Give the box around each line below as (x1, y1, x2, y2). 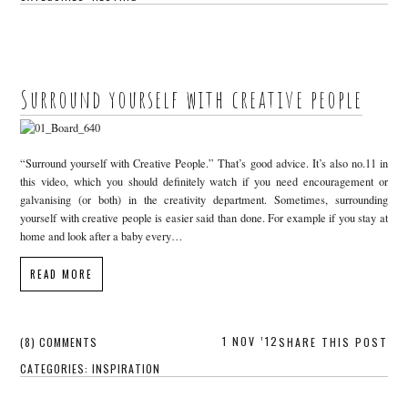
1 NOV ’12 (221, 333, 279, 350)
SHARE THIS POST (278, 334, 388, 351)
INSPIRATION (92, 361, 161, 377)
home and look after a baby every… (20, 228, 184, 244)
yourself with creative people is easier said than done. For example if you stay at (20, 209, 388, 226)
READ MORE (30, 267, 94, 282)
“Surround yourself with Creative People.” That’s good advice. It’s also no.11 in (20, 155, 388, 171)
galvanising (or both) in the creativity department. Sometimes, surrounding (20, 191, 388, 208)
